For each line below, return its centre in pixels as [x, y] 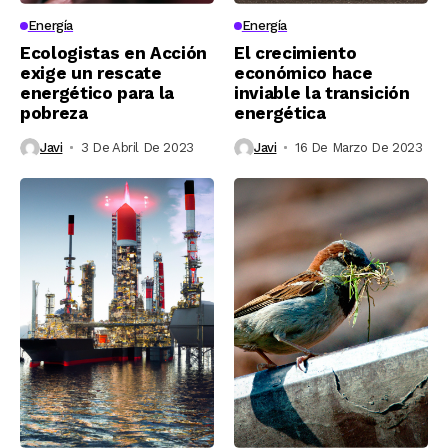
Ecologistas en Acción [113, 52]
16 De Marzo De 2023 [358, 148]
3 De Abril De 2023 [137, 148]
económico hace [303, 72]
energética [280, 112]
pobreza [54, 112]
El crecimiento [295, 52]
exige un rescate [91, 72]
